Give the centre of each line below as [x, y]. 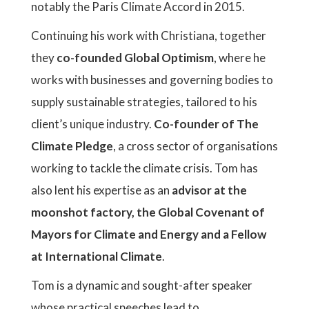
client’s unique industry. [92, 124]
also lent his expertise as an [101, 190]
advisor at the [209, 190]
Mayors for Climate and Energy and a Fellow [149, 234]
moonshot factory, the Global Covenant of [148, 212]
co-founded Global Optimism [135, 58]
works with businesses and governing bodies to [152, 80]
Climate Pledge [72, 146]
